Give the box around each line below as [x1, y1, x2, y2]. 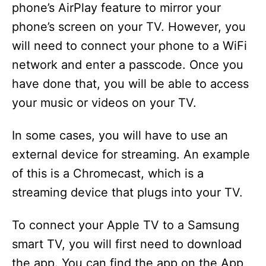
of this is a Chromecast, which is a [12, 166, 204, 180]
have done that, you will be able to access [12, 77, 249, 91]
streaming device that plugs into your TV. [12, 185, 243, 199]
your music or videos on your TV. [12, 96, 197, 110]
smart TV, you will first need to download [12, 237, 242, 251]
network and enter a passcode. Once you [12, 58, 243, 72]
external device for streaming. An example [12, 147, 250, 161]
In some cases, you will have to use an [12, 128, 228, 142]
